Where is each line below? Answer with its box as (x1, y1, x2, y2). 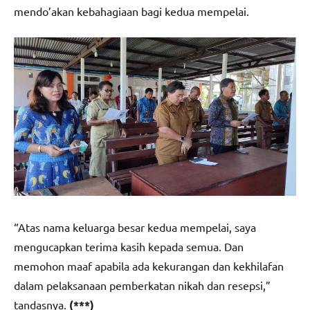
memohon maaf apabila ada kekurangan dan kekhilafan (14, 259, 284, 273)
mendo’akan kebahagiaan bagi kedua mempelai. (14, 3, 249, 18)
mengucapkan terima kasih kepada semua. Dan (14, 239, 244, 254)
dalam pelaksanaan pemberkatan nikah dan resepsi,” (14, 278, 271, 293)
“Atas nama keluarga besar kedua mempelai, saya (14, 220, 256, 235)
